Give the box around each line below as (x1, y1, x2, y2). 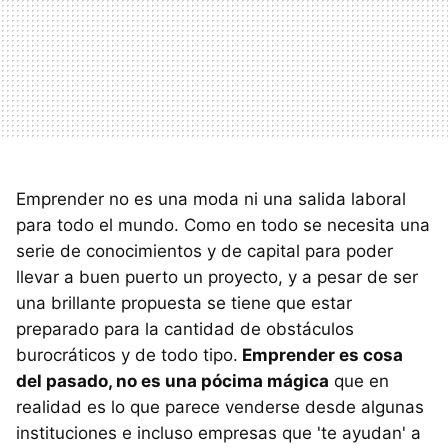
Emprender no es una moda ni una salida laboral (16, 188, 406, 209)
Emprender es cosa (238, 344, 403, 365)
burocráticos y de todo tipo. (16, 344, 238, 365)
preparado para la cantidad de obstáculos (16, 318, 354, 339)
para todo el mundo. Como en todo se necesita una (16, 214, 430, 235)
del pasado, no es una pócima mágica (16, 370, 329, 391)
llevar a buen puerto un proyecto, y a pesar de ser (16, 266, 418, 287)
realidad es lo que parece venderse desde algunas (16, 396, 424, 417)
